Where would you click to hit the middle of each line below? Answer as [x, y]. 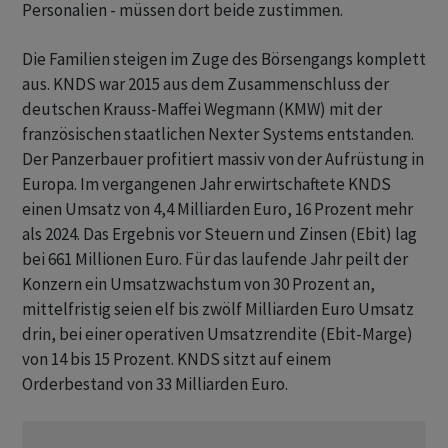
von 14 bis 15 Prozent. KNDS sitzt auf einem [176, 359]
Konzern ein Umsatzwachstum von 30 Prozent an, [198, 284]
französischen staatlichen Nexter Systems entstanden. [218, 134]
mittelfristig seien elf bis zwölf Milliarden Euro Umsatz [218, 309]
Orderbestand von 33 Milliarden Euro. [155, 384]
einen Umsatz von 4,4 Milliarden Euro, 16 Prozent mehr [217, 209]
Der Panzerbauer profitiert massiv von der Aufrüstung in [223, 159]
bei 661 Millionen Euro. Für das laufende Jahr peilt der [215, 259]
